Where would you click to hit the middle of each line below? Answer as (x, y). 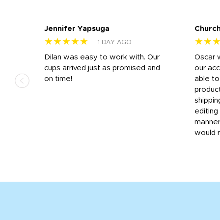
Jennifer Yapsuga (77, 28)
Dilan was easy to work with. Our (102, 57)
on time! (58, 79)
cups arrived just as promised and (102, 68)
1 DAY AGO (115, 42)
